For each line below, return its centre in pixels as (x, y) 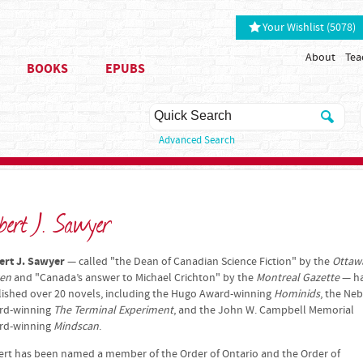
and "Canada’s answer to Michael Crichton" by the (134, 278)
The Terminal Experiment (113, 310)
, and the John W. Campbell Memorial (264, 310)
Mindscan (76, 327)
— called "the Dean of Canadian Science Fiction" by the (199, 262)
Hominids (297, 294)
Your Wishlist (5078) (309, 28)
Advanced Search (197, 140)
